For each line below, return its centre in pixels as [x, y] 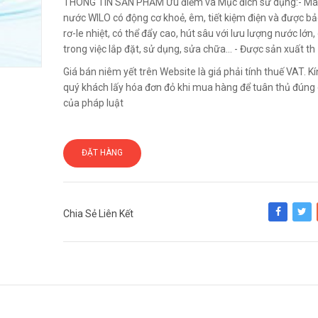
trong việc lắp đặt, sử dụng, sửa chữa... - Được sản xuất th [189, 49]
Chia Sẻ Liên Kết [98, 214]
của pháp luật [93, 103]
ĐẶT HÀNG [102, 153]
